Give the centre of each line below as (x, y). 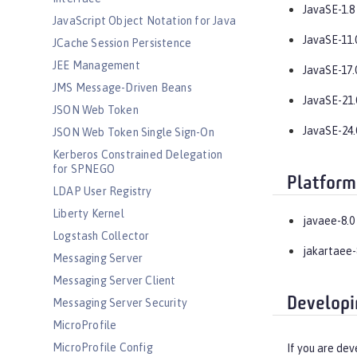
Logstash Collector (101, 236)
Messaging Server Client (114, 280)
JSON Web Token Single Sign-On (133, 132)
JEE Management (96, 65)
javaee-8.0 (329, 221)
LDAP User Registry (102, 191)
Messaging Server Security (120, 303)
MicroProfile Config (103, 347)
